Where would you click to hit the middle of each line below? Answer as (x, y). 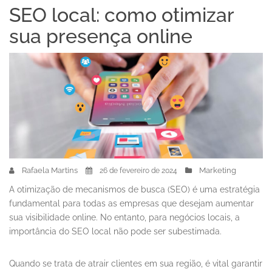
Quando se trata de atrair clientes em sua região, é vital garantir (136, 264)
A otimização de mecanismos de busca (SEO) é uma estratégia (134, 190)
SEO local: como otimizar (121, 15)
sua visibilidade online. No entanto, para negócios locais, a (124, 218)
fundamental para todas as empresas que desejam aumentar (131, 204)
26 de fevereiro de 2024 (138, 171)
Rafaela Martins (50, 171)
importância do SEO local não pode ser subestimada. (117, 232)
